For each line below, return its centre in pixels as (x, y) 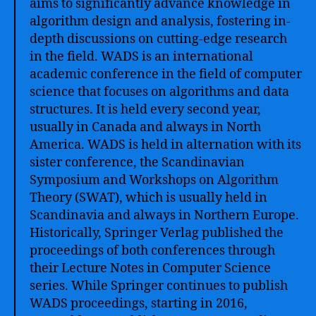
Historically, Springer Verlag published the (157, 233)
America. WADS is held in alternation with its (165, 145)
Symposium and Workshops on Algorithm (154, 180)
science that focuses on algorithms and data (159, 92)
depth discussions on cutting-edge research (158, 39)
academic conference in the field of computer (166, 74)
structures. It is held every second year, (145, 110)
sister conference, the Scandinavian (137, 163)
